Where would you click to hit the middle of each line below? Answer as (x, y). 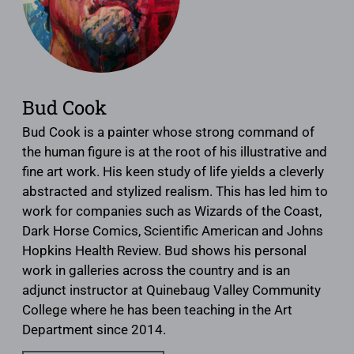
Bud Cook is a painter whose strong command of (168, 132)
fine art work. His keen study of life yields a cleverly (173, 172)
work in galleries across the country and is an (156, 271)
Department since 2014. (94, 330)
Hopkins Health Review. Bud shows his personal (164, 251)
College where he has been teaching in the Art (157, 310)
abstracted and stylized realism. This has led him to (175, 192)
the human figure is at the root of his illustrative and (175, 152)
